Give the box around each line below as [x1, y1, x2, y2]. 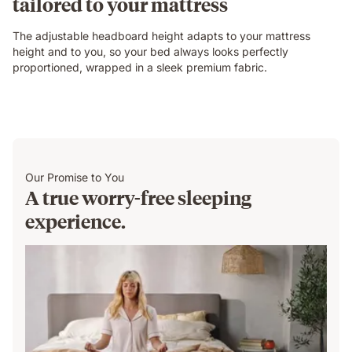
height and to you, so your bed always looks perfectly [13, 45, 288, 58]
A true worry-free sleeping [25, 185, 251, 210]
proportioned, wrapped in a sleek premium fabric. [13, 60, 267, 74]
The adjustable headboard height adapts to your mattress [13, 29, 310, 42]
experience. [25, 208, 126, 233]
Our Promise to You [25, 170, 124, 184]
